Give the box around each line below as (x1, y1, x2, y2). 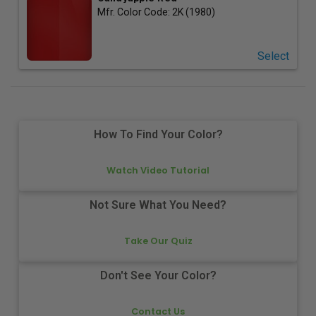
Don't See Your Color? (99, 269, 217, 283)
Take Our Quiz (123, 234, 193, 247)
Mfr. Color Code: (97, 6, 172, 18)
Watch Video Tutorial (107, 164, 209, 176)
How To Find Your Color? (93, 128, 223, 142)
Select (257, 49, 289, 63)
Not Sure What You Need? (90, 198, 226, 212)
